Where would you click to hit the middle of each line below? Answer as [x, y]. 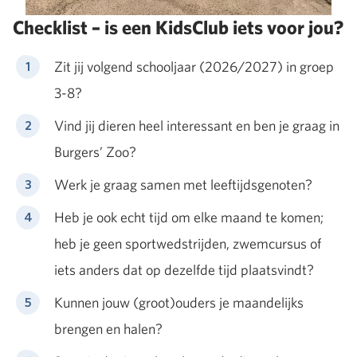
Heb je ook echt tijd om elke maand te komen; [189, 217]
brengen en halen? [108, 328]
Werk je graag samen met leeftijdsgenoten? [183, 184]
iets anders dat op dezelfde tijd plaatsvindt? [184, 269]
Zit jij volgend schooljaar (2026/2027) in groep [194, 66]
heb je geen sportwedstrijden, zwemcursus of [188, 243]
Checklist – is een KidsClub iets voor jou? [178, 27]
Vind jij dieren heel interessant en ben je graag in [197, 125]
